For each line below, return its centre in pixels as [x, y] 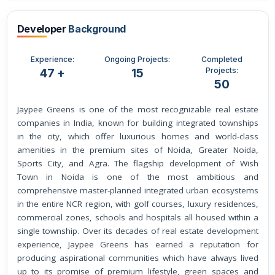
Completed [222, 59]
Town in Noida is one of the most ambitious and [137, 177]
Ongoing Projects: [137, 59]
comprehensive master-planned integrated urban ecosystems [137, 191]
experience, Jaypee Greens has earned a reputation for [137, 245]
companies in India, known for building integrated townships [137, 123]
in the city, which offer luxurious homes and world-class [137, 137]
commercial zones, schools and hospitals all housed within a [137, 218]
